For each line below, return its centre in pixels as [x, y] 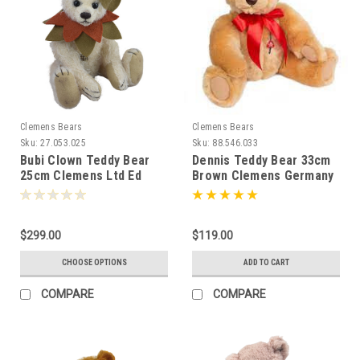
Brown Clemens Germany [263, 175]
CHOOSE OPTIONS [94, 262]
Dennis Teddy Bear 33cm [262, 160]
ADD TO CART [266, 262]
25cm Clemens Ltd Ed [81, 175]
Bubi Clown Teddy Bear [85, 160]
